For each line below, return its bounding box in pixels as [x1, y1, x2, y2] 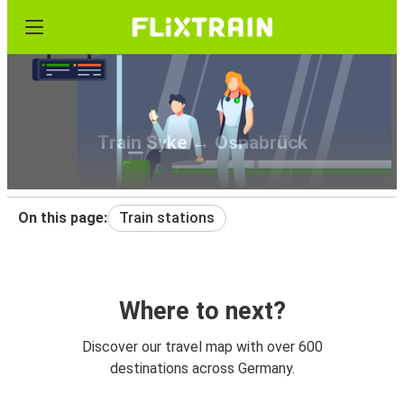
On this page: [18, 209, 107, 227]
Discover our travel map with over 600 [81, 338, 323, 356]
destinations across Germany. [109, 360, 295, 378]
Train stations [119, 209, 215, 227]
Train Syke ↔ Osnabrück [96, 132, 308, 154]
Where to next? [118, 297, 286, 326]
